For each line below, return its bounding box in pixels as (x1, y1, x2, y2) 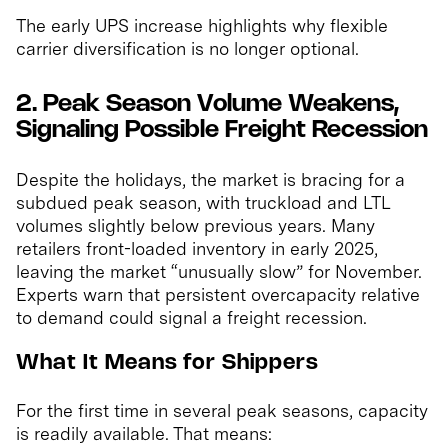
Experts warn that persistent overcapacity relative (16, 284, 420, 306)
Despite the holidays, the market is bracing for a (16, 169, 405, 191)
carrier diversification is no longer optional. (16, 38, 359, 60)
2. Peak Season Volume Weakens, (16, 93, 399, 117)
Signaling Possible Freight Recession (16, 119, 428, 143)
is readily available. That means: (16, 423, 272, 445)
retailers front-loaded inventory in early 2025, (16, 238, 378, 260)
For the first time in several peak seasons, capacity (16, 400, 428, 422)
